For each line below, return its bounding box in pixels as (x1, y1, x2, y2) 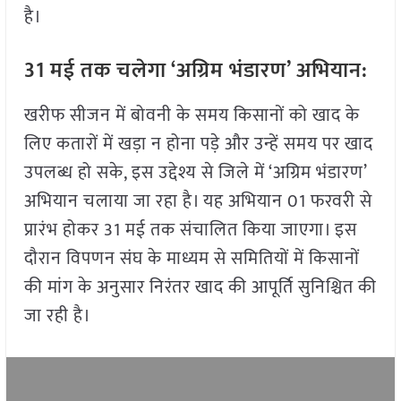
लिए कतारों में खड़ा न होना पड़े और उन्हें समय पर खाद (23, 129, 373, 160)
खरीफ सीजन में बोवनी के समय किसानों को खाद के (23, 100, 360, 132)
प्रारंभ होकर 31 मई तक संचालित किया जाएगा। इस (23, 215, 357, 246)
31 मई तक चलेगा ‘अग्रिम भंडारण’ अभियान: (23, 53, 368, 90)
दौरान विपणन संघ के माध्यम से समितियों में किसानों (23, 243, 360, 275)
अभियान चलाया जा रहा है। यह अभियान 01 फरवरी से (23, 186, 372, 218)
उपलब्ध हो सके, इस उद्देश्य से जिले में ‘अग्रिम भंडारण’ (23, 158, 367, 189)
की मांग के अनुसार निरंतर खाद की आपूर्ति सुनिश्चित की (23, 272, 377, 303)
